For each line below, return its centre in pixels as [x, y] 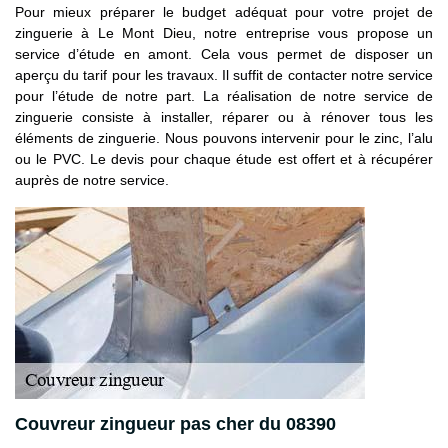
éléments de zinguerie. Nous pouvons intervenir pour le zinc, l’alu [224, 137]
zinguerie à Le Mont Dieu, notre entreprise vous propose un [224, 32]
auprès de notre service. [92, 179]
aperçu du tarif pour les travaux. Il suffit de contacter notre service [224, 74]
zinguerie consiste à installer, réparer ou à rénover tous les [224, 116]
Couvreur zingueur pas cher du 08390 [175, 423]
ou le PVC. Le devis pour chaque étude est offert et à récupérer [224, 158]
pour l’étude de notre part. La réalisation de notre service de [224, 95]
